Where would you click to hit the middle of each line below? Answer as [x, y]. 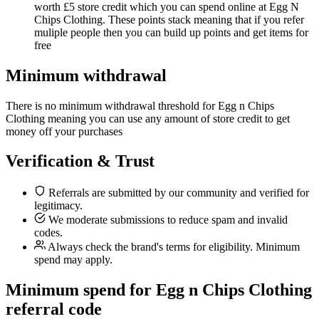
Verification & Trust [80, 161]
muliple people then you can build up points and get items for [171, 32]
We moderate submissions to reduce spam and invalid [167, 220]
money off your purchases [64, 131]
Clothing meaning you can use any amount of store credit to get [148, 118]
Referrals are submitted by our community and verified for [177, 193]
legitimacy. [58, 206]
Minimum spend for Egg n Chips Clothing [159, 290]
